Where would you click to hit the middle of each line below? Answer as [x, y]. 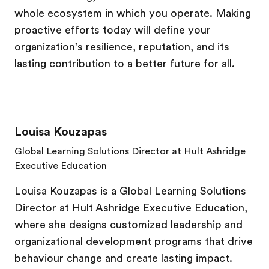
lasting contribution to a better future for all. [125, 64]
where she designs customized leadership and [128, 225]
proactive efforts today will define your [113, 30]
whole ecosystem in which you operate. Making [133, 13]
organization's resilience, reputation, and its [122, 47]
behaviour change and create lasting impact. [123, 258]
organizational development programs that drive [134, 241]
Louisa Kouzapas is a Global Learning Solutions [130, 191]
